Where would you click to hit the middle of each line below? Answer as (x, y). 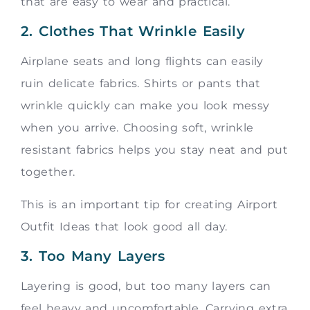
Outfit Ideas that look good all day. (124, 226)
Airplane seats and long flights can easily (142, 62)
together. (48, 172)
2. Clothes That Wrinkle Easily (133, 31)
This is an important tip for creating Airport (149, 204)
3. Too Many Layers (93, 256)
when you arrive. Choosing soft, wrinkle (137, 128)
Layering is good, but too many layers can (146, 286)
